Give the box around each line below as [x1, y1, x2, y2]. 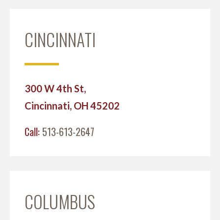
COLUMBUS [25, 189, 95, 214]
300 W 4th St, [25, 82, 86, 94]
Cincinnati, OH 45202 [25, 100, 120, 111]
